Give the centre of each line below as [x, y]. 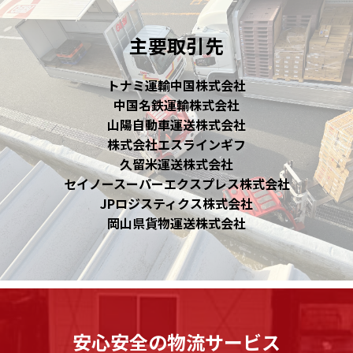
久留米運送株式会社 [176, 164]
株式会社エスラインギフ [176, 145]
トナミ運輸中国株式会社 [176, 85]
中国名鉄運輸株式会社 [176, 105]
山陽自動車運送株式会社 [176, 125]
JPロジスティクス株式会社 [176, 204]
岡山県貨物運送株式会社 [176, 223]
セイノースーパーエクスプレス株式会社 [176, 184]
